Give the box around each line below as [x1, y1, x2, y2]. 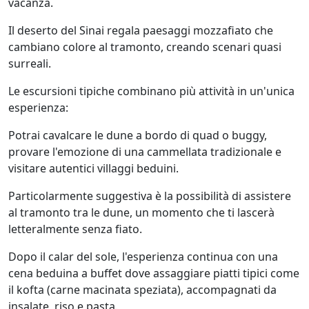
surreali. [8, 55, 51, 71]
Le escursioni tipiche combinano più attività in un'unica [8, 83, 295, 99]
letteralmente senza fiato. [8, 221, 142, 237]
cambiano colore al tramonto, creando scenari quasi [8, 39, 281, 54]
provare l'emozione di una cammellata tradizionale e [8, 143, 281, 159]
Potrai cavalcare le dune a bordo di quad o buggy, [8, 127, 267, 143]
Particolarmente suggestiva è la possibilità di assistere [8, 188, 291, 203]
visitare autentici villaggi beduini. [8, 160, 181, 176]
